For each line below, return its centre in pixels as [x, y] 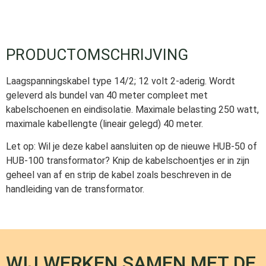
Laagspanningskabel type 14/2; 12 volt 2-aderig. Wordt [121, 81]
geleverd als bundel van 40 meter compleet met [107, 95]
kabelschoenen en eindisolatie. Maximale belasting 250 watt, [132, 110]
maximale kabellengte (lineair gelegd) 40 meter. [104, 124]
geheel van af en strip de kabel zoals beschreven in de [119, 175]
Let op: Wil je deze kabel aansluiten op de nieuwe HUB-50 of [132, 147]
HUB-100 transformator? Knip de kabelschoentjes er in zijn [128, 161]
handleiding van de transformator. [75, 189]
